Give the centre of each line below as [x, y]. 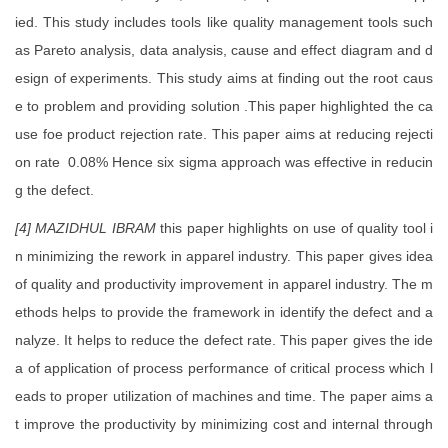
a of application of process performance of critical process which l [224, 368]
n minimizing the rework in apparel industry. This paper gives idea [224, 256]
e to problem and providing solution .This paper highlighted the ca [224, 106]
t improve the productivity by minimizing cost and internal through [224, 424]
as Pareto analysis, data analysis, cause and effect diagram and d [224, 50]
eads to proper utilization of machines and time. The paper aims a [224, 396]
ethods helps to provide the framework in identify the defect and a [224, 312]
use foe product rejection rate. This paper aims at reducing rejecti [224, 134]
